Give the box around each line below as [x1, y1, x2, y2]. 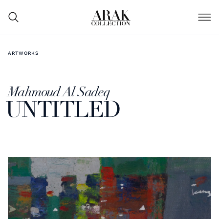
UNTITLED [5, 100, 121, 122]
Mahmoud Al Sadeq [7, 86, 110, 100]
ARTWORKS [7, 50, 39, 56]
